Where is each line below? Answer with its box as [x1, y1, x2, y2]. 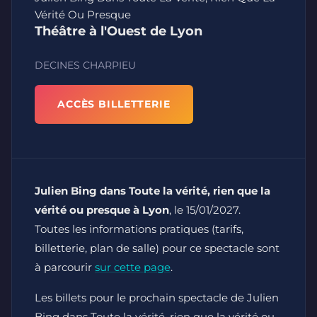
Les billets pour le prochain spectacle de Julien [35, 291, 279, 304]
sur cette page [95, 260, 171, 274]
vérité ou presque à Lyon [35, 203, 169, 217]
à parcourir [35, 260, 95, 274]
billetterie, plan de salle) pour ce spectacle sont [35, 241, 279, 255]
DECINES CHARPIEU [35, 59, 136, 71]
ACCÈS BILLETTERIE [57, 98, 171, 110]
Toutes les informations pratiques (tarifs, [35, 222, 243, 236]
